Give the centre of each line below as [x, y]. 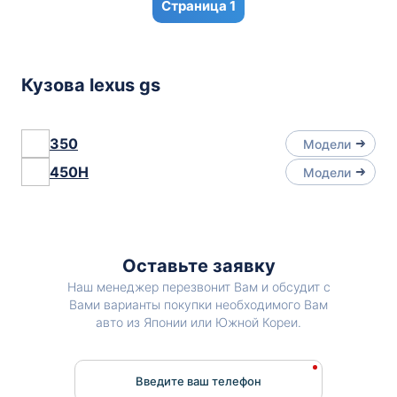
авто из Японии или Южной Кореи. [198, 322]
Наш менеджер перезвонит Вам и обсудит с [198, 287]
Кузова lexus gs [91, 85]
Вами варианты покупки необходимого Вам [198, 304]
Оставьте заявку [198, 266]
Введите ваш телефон [198, 381]
